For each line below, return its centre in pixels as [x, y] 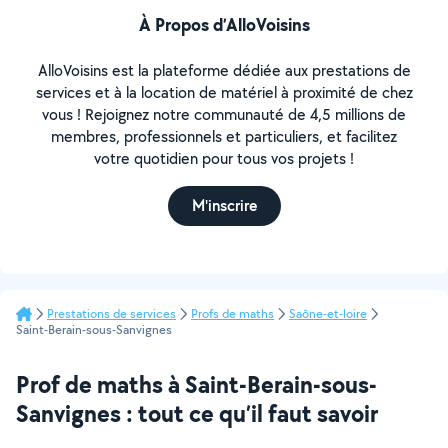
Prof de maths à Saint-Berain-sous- [196, 384]
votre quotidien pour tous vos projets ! [224, 158]
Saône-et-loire [328, 313]
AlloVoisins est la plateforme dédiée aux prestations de [224, 70]
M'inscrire [224, 205]
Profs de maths [232, 313]
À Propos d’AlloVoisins [224, 24]
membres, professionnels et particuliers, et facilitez [224, 136]
